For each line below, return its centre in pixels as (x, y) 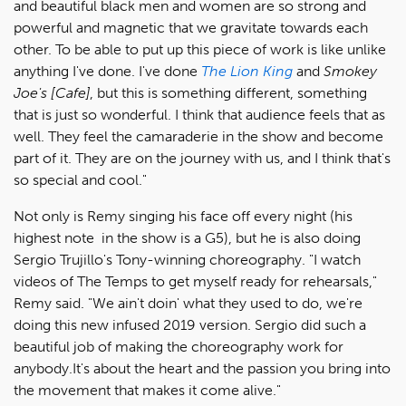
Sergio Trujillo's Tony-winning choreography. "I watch (187, 260)
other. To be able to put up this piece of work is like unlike (200, 50)
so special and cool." (80, 180)
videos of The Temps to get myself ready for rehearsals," (195, 282)
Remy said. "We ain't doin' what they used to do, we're (188, 304)
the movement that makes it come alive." (147, 391)
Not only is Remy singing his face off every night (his (183, 217)
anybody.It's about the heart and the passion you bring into (202, 369)
